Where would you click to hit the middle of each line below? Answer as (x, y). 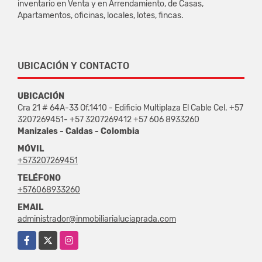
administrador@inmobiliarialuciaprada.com (97, 219)
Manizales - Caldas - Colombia (78, 131)
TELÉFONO (39, 178)
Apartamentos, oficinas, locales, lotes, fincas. (101, 15)
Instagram (79, 237)
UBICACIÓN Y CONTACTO (73, 65)
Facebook (36, 237)
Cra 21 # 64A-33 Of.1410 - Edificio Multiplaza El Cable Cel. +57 (130, 108)
